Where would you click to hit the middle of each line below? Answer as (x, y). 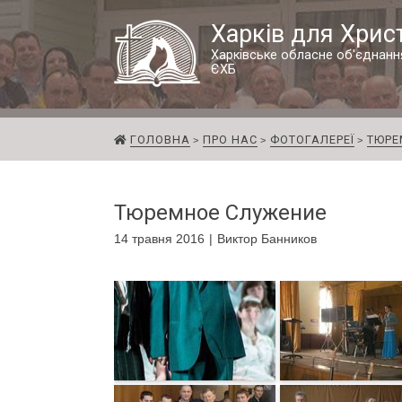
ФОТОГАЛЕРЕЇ (312, 140)
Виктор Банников (267, 239)
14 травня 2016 (159, 239)
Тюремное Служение (220, 213)
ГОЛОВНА (160, 140)
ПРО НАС (230, 140)
